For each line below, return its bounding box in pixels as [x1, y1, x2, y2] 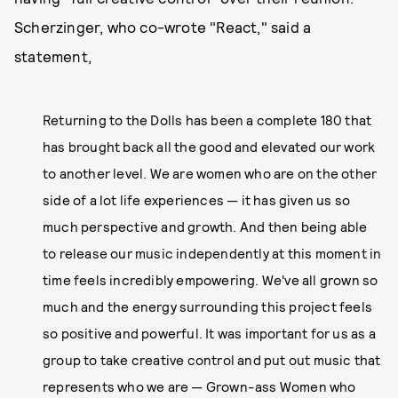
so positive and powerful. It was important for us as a [43, 325, 376, 341]
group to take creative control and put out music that [43, 352, 381, 368]
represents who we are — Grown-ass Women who [43, 378, 356, 394]
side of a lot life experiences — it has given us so [43, 192, 351, 208]
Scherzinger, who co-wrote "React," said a [14, 18, 312, 36]
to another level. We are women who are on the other [43, 165, 378, 181]
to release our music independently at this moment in [43, 245, 382, 261]
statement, [14, 47, 92, 65]
